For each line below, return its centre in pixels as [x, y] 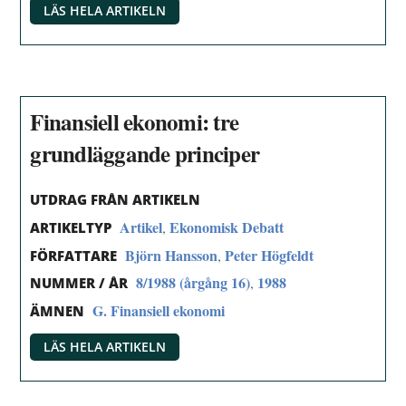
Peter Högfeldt [270, 255]
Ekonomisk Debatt [227, 227]
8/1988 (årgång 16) [193, 283]
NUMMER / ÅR [79, 283]
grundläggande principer [145, 154]
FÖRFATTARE [74, 255]
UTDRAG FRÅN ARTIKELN [116, 199]
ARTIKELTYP [71, 227]
